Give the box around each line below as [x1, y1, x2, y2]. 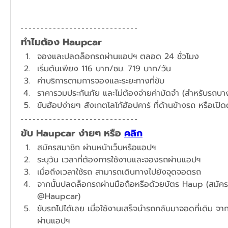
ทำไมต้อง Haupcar [21, 35, 102, 50]
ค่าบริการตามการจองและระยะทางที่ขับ [37, 75, 164, 88]
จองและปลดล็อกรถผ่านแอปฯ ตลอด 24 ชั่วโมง [37, 50, 199, 63]
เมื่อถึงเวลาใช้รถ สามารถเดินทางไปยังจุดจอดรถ [37, 166, 201, 179]
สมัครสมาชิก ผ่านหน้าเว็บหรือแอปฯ [37, 141, 156, 154]
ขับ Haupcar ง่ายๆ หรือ [21, 126, 124, 141]
